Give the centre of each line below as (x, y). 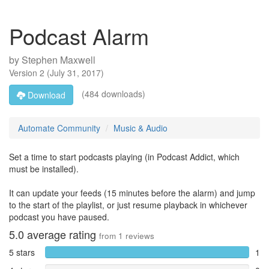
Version (24, 73)
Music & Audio (141, 128)
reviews (139, 236)
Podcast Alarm (79, 36)
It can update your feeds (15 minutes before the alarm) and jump (132, 193)
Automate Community (59, 128)
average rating (62, 234)
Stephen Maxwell (59, 60)
